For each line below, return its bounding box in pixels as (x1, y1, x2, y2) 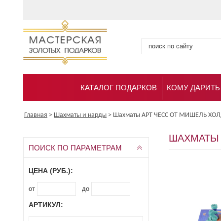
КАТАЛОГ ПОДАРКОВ (80, 83, 157, 92)
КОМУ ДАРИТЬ (167, 83, 220, 92)
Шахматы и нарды (54, 111, 107, 119)
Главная (24, 111, 47, 119)
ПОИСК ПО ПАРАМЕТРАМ (29, 144, 122, 152)
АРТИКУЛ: (29, 201, 63, 209)
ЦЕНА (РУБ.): (29, 167, 73, 175)
